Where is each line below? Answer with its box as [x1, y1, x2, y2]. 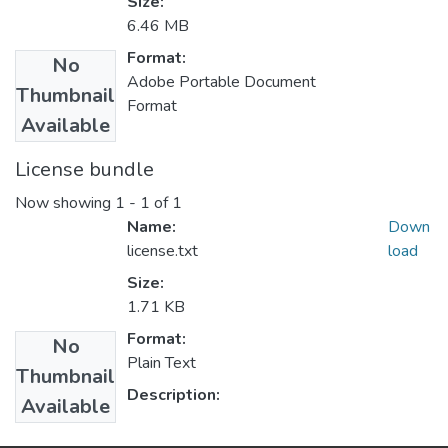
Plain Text [127, 352, 196, 375]
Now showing [15, 192, 115, 215]
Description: [127, 384, 220, 407]
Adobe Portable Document [127, 71, 316, 94]
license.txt [127, 240, 198, 263]
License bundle [15, 156, 154, 184]
